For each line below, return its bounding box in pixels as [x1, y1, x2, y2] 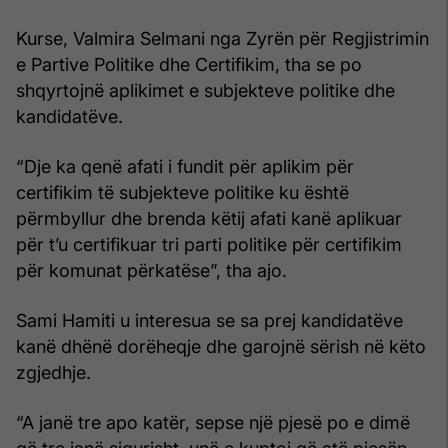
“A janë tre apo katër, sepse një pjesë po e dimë [16, 411, 410, 433]
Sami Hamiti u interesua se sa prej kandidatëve [16, 309, 403, 331]
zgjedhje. [16, 361, 91, 383]
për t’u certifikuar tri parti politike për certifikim [16, 233, 402, 255]
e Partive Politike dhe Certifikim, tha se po [16, 53, 362, 75]
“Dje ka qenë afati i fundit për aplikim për [16, 155, 354, 177]
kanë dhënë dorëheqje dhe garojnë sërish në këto [16, 335, 426, 357]
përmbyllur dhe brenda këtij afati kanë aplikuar [16, 207, 402, 229]
